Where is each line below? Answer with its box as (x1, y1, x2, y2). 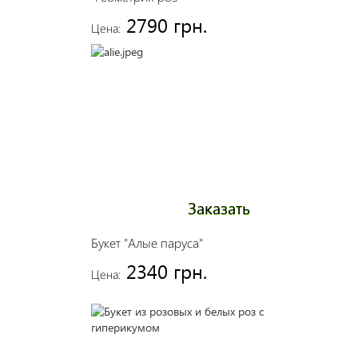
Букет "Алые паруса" (90, 234, 203, 251)
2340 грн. (125, 258, 207, 284)
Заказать (187, 196, 250, 218)
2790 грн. (125, 12, 207, 38)
